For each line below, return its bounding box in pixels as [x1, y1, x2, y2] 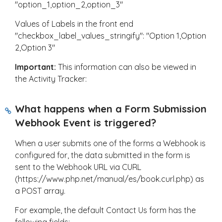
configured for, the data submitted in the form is [15, 150, 190, 161]
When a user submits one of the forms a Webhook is [15, 138, 206, 149]
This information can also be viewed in [58, 62, 196, 72]
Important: [15, 62, 58, 72]
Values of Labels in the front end [15, 19, 133, 29]
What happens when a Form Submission [15, 103, 207, 115]
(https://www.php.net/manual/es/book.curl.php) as [15, 174, 204, 184]
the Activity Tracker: [15, 74, 87, 84]
